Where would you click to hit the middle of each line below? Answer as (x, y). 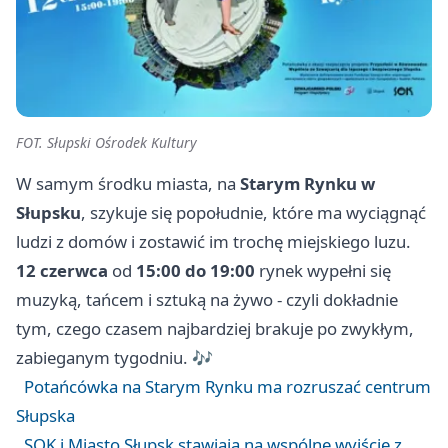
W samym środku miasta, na (128, 183)
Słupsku (48, 212)
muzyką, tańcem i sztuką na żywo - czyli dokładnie (207, 299)
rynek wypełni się (323, 270)
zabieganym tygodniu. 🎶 (114, 357)
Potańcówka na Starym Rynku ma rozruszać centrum (227, 386)
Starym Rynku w (307, 183)
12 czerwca (62, 270)
